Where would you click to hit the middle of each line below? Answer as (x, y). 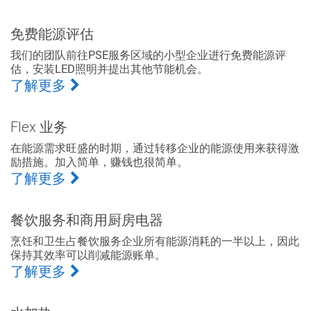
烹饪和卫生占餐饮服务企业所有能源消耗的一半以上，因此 (155, 241)
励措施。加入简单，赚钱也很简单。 (99, 161)
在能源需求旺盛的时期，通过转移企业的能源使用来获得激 (155, 148)
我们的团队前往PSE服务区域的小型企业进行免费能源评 (148, 54)
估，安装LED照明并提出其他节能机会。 (109, 68)
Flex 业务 (39, 127)
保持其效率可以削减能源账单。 (88, 254)
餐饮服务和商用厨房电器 (87, 220)
